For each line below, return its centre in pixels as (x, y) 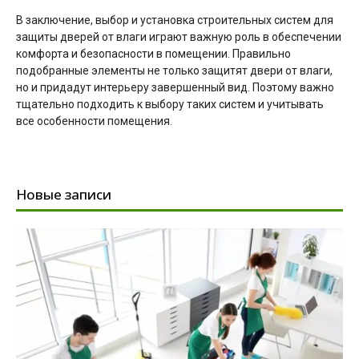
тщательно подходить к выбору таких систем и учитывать (170, 104)
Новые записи (64, 194)
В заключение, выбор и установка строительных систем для (175, 20)
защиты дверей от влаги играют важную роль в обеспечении (179, 36)
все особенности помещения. (94, 121)
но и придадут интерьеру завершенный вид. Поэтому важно (175, 87)
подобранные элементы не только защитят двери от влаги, (174, 70)
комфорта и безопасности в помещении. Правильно (153, 53)
